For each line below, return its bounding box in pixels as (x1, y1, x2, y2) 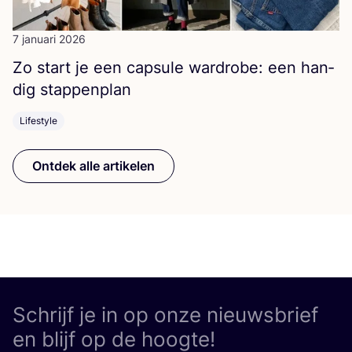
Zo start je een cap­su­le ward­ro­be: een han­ (13, 57, 334, 77)
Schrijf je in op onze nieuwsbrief (13, 302, 318, 327)
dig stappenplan (13, 79, 131, 99)
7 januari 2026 (13, 31, 86, 46)
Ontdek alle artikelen (32, 157, 155, 174)
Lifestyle (20, 114, 57, 126)
